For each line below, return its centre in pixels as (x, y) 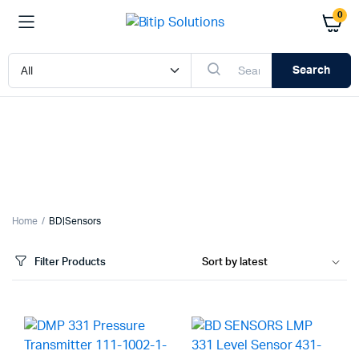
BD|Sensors (75, 221)
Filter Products (70, 262)
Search (311, 70)
